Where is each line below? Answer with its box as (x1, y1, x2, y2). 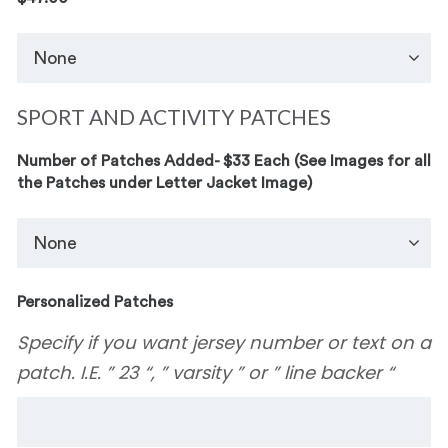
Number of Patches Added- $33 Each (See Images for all (17, 153, 431, 169)
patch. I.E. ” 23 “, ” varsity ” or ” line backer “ (17, 360, 394, 385)
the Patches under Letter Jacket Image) (17, 175, 312, 191)
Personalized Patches (17, 294, 173, 310)
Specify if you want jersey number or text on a (17, 330, 431, 355)
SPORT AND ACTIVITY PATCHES (17, 104, 331, 129)
